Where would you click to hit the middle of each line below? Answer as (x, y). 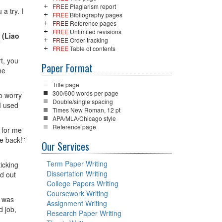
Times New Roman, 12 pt (86, 110)
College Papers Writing (82, 183)
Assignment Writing (77, 203)
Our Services (65, 146)
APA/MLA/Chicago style (84, 118)
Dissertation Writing (77, 173)
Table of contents (92, 48)
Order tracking (88, 40)
